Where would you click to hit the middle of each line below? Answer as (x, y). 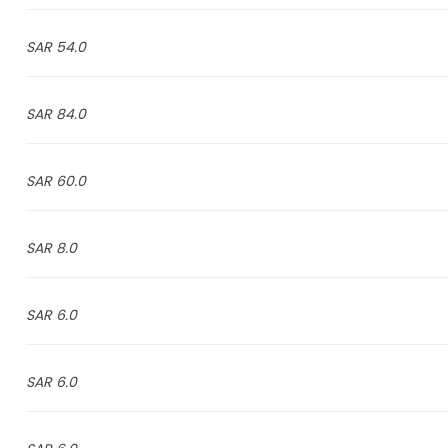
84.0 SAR (70, 114)
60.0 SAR (70, 181)
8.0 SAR (66, 248)
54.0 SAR (70, 47)
